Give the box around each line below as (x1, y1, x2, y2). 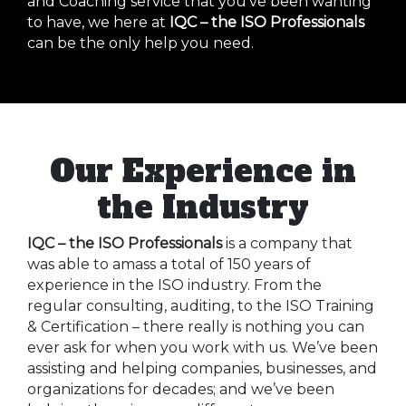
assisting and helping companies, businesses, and (27, 359, 377, 377)
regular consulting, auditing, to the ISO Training (27, 296, 374, 314)
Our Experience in (50, 150, 356, 192)
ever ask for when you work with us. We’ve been (27, 338, 378, 356)
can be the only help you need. (27, 34, 254, 53)
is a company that (226, 234, 353, 252)
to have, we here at (27, 14, 169, 32)
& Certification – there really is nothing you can (27, 317, 364, 335)
